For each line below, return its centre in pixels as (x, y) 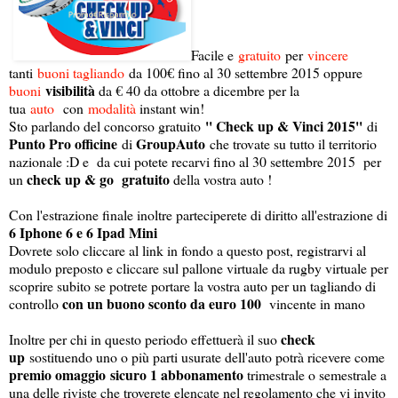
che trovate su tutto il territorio (293, 143)
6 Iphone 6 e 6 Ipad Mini (83, 232)
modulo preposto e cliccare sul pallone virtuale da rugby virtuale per (199, 267)
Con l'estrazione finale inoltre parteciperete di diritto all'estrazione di (198, 214)
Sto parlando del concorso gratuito (107, 125)
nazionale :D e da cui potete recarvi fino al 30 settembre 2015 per (195, 161)
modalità (112, 107)
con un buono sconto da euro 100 (163, 303)
